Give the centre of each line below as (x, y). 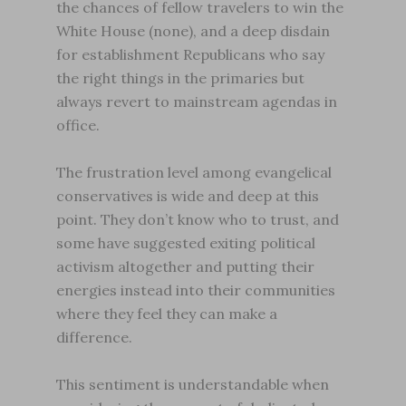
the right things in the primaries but (181, 78)
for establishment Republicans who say (191, 54)
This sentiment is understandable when (193, 384)
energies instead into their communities (196, 290)
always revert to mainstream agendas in (197, 101)
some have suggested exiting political (186, 243)
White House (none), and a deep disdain (193, 31)
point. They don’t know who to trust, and (198, 219)
